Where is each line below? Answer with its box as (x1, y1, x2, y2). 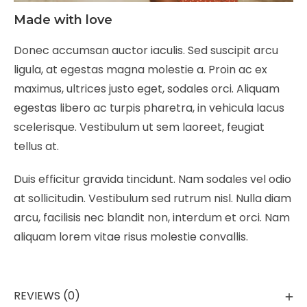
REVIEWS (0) (14, 287, 80, 304)
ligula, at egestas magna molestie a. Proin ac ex (14, 61, 267, 77)
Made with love (14, 12, 112, 27)
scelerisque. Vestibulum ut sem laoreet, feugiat (14, 119, 265, 135)
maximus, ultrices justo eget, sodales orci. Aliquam (14, 80, 280, 97)
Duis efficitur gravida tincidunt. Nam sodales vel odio (14, 171, 291, 187)
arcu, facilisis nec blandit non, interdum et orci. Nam (14, 209, 290, 225)
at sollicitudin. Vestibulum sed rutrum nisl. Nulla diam (14, 190, 291, 206)
